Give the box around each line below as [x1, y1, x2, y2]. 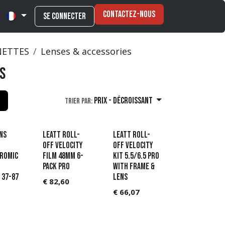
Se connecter [43, 11, 86, 22]
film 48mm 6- [42, 151, 83, 162]
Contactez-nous [103, 9, 155, 20]
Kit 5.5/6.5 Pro [113, 151, 159, 162]
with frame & [113, 161, 155, 172]
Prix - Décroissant [93, 95, 153, 106]
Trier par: [64, 96, 92, 106]
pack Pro [42, 161, 70, 172]
